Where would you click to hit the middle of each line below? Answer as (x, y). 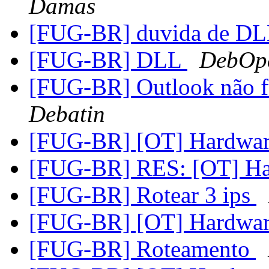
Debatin (67, 114)
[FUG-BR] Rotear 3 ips (143, 195)
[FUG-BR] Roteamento (142, 249)
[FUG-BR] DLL (108, 60)
